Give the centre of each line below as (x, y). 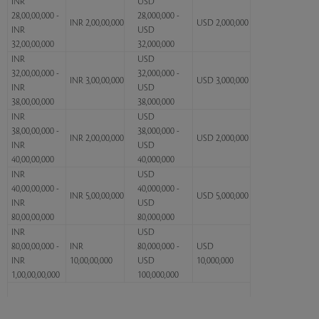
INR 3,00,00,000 (97, 80)
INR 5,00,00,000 (97, 196)
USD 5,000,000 (223, 196)
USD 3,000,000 (223, 80)
